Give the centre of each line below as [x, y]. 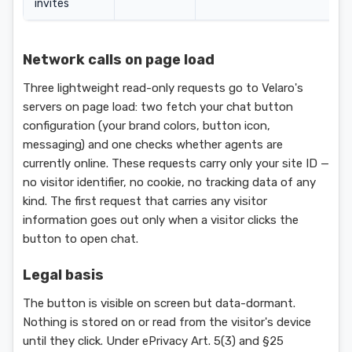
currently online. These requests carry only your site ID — [176, 163]
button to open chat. [81, 239]
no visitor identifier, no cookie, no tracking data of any [169, 182]
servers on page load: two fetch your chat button [158, 107]
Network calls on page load [119, 60]
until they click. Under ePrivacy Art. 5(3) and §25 [153, 341]
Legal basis [63, 275]
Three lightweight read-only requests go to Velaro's [163, 88]
